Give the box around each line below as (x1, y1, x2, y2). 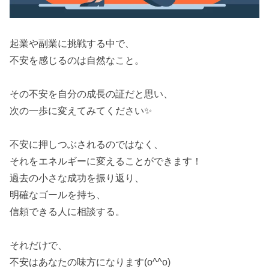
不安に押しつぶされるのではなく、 (10, 139, 163, 150)
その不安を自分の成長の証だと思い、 (10, 89, 173, 100)
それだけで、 (10, 240, 67, 251)
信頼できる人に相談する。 (10, 207, 125, 217)
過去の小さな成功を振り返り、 (10, 173, 144, 184)
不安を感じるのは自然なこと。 (10, 55, 144, 66)
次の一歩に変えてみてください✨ (10, 106, 152, 116)
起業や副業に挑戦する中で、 (10, 38, 134, 49)
